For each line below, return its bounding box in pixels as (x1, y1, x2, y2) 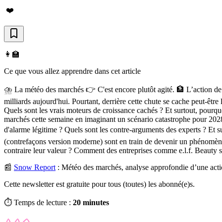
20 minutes (73, 198, 109, 207)
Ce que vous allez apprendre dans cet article (4, 66, 141, 75)
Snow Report (14, 163, 55, 171)
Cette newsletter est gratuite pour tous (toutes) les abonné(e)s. (4, 179, 195, 188)
